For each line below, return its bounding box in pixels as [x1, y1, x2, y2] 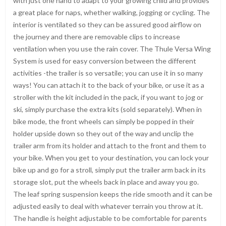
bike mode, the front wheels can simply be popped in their [13, 117, 194, 126]
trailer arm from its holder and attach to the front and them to [13, 141, 206, 150]
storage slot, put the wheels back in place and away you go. [13, 178, 199, 186]
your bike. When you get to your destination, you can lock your [13, 153, 209, 162]
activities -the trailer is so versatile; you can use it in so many [13, 69, 203, 77]
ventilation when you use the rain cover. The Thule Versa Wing [13, 44, 211, 53]
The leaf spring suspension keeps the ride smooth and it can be [13, 190, 212, 198]
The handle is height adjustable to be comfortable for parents [13, 214, 207, 222]
